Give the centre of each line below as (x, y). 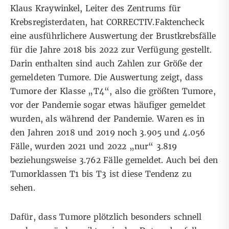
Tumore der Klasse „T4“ (60, 91)
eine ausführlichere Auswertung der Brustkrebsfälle (113, 36)
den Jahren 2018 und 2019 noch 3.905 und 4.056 (108, 133)
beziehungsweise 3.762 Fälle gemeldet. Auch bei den (114, 161)
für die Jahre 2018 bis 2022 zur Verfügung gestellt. (111, 50)
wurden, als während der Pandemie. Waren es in (108, 119)
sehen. (23, 188)
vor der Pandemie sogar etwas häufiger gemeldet (108, 105)
